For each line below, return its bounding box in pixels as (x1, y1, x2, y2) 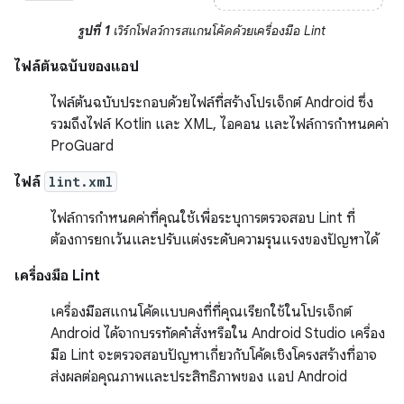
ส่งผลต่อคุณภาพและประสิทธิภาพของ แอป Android (50, 367, 347, 386)
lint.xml (49, 172, 113, 190)
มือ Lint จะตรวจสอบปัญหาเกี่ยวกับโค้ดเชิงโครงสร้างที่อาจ (50, 345, 377, 364)
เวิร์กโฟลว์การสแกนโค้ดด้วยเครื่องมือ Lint (110, 22, 326, 39)
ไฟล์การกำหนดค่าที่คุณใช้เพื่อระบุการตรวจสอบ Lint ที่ (50, 208, 355, 227)
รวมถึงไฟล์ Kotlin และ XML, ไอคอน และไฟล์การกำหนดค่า (50, 115, 389, 133)
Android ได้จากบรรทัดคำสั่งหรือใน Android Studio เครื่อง (50, 324, 385, 343)
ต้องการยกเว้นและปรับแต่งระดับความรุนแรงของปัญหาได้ (50, 230, 379, 249)
